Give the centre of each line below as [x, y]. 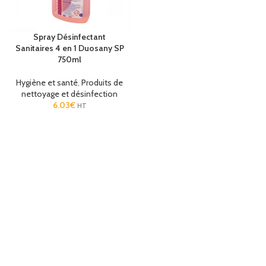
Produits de [102, 83]
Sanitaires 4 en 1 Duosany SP [69, 48]
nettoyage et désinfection [69, 94]
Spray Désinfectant [69, 37]
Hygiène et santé [47, 83]
